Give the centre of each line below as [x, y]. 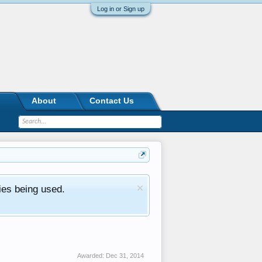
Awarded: [92, 256]
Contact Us [112, 101]
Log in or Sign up [121, 9]
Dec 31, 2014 [125, 256]
